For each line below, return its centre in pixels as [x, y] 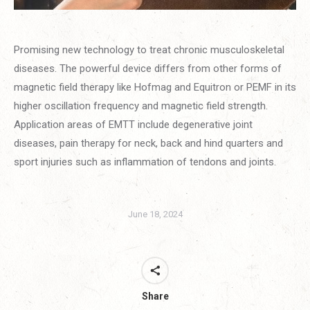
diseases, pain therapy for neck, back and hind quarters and [148, 143]
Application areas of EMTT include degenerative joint [133, 124]
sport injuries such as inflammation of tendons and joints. [145, 162]
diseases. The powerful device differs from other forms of [148, 68]
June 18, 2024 [155, 214]
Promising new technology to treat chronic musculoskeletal [149, 49]
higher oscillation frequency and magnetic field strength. [141, 106]
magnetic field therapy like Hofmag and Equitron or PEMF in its [155, 87]
